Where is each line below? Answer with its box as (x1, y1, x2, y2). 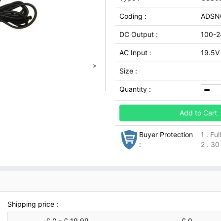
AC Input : (119, 48, 151, 57)
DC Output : (119, 30, 158, 38)
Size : (119, 67, 137, 75)
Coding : (119, 12, 147, 20)
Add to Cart (180, 109, 218, 117)
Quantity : (119, 85, 151, 93)
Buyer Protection (139, 130, 193, 139)
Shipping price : (7, 200, 59, 208)
